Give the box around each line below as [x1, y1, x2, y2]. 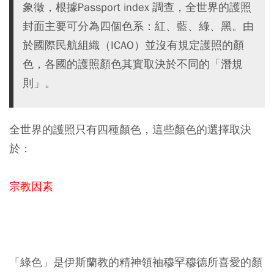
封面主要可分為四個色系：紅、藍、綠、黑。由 [23, 18, 254, 33]
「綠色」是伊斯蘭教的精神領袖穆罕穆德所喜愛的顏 [9, 254, 262, 269]
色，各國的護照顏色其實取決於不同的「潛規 [23, 56, 243, 71]
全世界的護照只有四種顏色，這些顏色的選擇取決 [9, 122, 251, 136]
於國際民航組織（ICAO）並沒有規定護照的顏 [23, 37, 244, 52]
